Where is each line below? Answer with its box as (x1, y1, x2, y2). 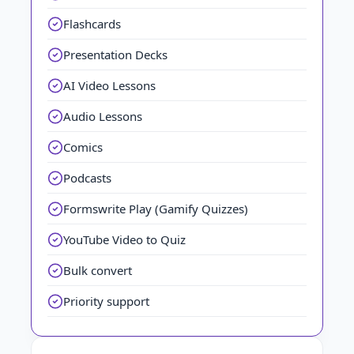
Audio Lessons (63, 108, 142, 124)
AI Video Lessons (63, 77, 156, 93)
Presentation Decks (63, 47, 168, 62)
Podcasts (63, 170, 111, 186)
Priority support (63, 293, 149, 309)
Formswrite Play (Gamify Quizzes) (63, 201, 248, 217)
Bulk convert (63, 262, 132, 278)
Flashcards (63, 16, 121, 32)
